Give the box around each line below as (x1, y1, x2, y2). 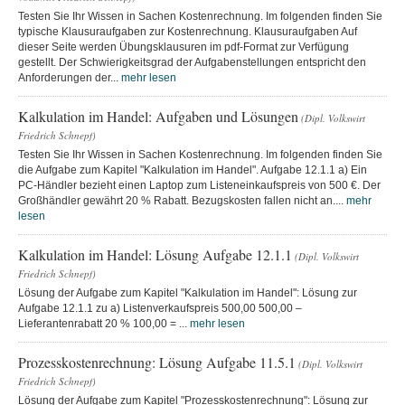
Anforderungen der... (18, 71, 121, 84)
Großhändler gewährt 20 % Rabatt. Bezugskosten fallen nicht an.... (18, 193, 346, 207)
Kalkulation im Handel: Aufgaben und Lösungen (18, 106, 298, 126)
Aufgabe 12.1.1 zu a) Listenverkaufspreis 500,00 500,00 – (18, 301, 302, 315)
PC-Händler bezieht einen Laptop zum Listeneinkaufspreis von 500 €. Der (18, 178, 381, 192)
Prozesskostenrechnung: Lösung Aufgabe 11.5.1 (18, 352, 296, 372)
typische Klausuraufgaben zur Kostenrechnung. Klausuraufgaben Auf (18, 24, 357, 38)
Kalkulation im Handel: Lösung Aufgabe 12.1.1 (18, 244, 292, 264)
